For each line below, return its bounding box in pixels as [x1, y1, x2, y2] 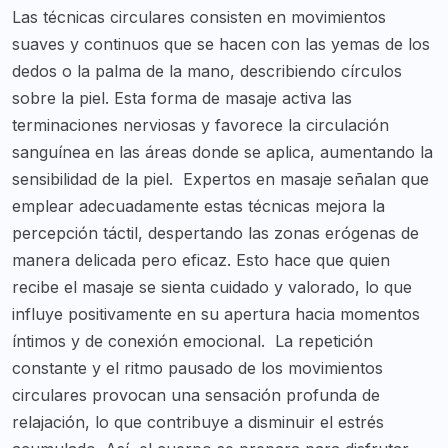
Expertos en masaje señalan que [183, 169, 429, 190]
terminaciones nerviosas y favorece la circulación [12, 115, 389, 136]
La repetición [275, 331, 373, 352]
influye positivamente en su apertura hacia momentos [12, 304, 420, 325]
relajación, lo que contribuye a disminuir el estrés [12, 412, 384, 433]
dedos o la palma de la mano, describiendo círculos [12, 61, 402, 82]
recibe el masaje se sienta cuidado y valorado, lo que [12, 277, 412, 298]
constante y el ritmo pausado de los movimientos [12, 358, 383, 379]
